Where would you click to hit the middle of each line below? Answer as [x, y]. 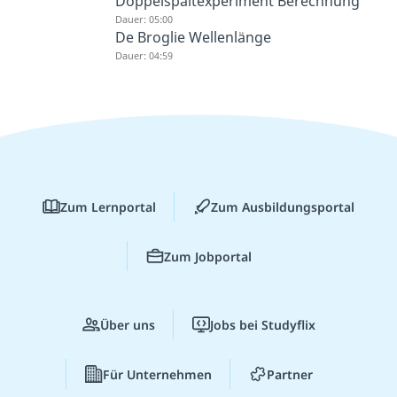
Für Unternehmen [157, 374]
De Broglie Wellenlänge [194, 37]
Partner [289, 374]
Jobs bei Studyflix [262, 324]
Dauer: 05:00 [144, 19]
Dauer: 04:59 [144, 55]
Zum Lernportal [108, 206]
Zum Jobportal [207, 256]
